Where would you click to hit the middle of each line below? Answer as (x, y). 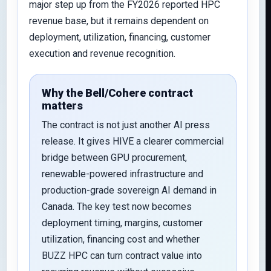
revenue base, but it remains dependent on (119, 21)
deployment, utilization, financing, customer (120, 37)
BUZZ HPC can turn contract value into (122, 256)
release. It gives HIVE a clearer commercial (133, 141)
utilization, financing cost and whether (121, 239)
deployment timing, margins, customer (122, 223)
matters (62, 106)
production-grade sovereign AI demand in (129, 190)
